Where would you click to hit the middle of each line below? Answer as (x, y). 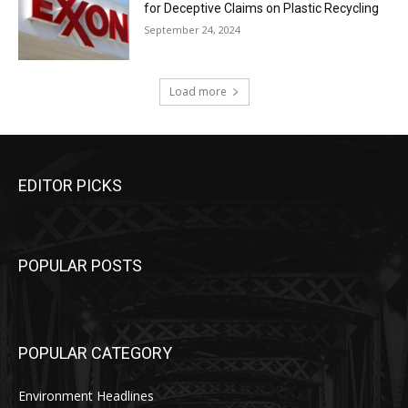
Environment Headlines (86, 396)
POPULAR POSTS (80, 266)
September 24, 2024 (193, 29)
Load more (198, 92)
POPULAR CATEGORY (95, 353)
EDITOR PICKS (70, 186)
